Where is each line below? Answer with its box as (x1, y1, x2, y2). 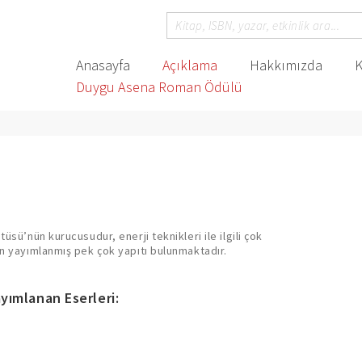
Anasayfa (75, 56, 130, 74)
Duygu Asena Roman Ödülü (75, 78, 242, 96)
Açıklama (162, 56, 217, 74)
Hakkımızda (249, 56, 322, 74)
